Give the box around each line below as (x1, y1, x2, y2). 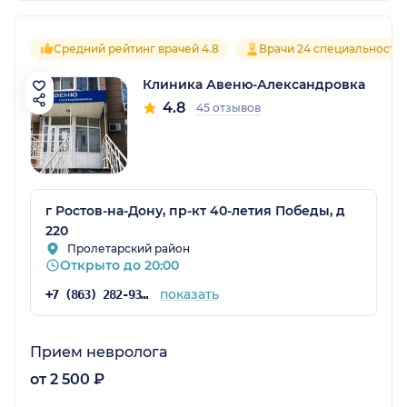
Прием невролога (30, 342, 167, 361)
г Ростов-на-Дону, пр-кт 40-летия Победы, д (45, 202, 345, 219)
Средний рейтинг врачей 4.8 (54, 41, 219, 55)
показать (159, 285, 219, 303)
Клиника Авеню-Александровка (143, 75, 365, 93)
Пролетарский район (67, 241, 190, 255)
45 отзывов (196, 100, 261, 114)
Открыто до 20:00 (60, 256, 179, 273)
